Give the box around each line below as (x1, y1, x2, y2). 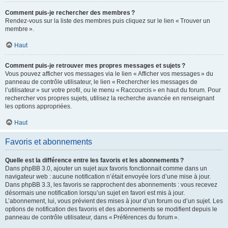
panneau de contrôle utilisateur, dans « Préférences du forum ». (5, 214, 179, 221)
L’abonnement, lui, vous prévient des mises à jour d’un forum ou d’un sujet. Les (5, 197, 223, 205)
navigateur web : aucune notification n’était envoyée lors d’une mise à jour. (5, 173, 211, 180)
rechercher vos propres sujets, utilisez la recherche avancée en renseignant (5, 95, 214, 102)
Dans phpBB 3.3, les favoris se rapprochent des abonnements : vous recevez (5, 181, 217, 188)
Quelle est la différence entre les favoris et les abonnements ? (5, 157, 184, 164)
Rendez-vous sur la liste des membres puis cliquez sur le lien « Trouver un (5, 17, 210, 24)
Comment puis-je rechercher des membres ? (5, 9, 135, 16)
